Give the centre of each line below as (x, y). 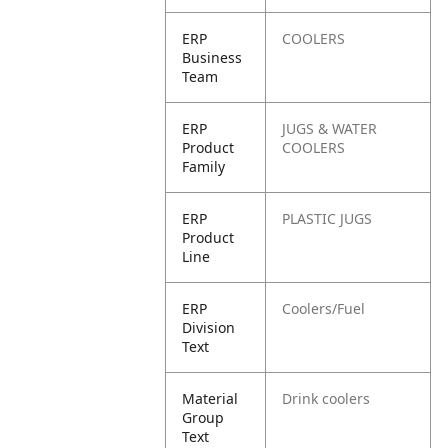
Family (204, 166)
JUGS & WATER (330, 128)
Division (209, 327)
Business (212, 57)
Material (210, 398)
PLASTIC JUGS (327, 218)
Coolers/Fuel (324, 308)
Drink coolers (326, 398)
